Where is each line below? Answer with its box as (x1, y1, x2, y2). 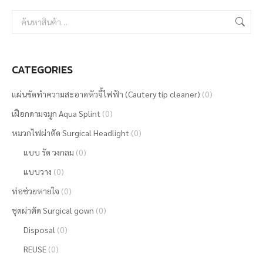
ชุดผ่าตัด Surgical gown (12, 205, 94, 215)
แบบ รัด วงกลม (23, 147, 74, 157)
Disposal (23, 224, 55, 235)
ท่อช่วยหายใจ (12, 186, 59, 196)
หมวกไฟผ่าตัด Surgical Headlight (12, 127, 129, 138)
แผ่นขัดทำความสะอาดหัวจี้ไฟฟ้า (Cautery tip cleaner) (12, 89, 200, 99)
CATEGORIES (12, 62, 73, 77)
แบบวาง (23, 166, 52, 177)
